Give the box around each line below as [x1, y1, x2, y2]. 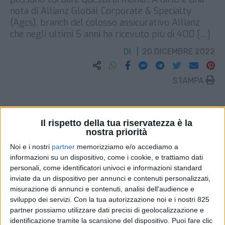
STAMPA [173, 75, 206, 85]
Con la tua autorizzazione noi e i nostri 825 [74, 195, 209, 204]
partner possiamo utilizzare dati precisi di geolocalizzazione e [10, 206, 204, 214]
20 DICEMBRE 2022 [142, 46, 215, 56]
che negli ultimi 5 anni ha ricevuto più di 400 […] [10, 28, 210, 40]
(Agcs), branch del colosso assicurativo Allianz [10, 16, 200, 29]
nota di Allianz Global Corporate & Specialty [10, 5, 191, 17]
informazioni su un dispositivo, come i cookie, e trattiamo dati [10, 153, 203, 162]
